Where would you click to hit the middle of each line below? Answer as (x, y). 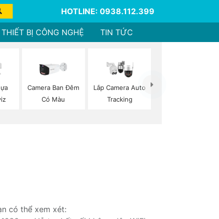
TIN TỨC (117, 32)
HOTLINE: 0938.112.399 (108, 11)
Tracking (120, 99)
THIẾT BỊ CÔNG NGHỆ (43, 32)
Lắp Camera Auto (120, 88)
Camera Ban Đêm (54, 88)
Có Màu (54, 99)
